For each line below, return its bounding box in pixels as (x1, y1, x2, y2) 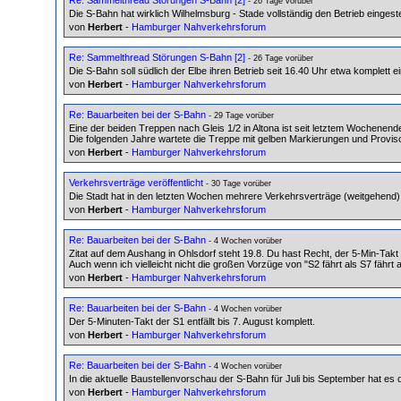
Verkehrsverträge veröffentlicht (69, 176, 203, 188)
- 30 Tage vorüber (203, 178, 271, 188)
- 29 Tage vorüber (206, 110, 274, 120)
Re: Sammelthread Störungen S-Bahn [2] (69, 51, 245, 63)
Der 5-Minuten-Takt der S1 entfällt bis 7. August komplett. (69, 315, 315, 327)
